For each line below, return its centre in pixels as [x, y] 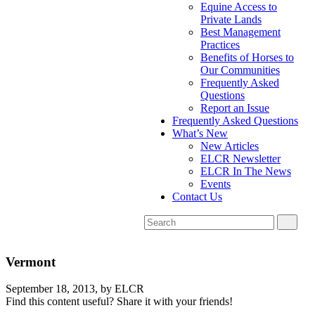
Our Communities [240, 70]
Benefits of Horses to [247, 57]
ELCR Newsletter [240, 159]
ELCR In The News [246, 171]
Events [216, 184]
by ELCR [122, 289]
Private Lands [231, 19]
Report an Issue [235, 108]
